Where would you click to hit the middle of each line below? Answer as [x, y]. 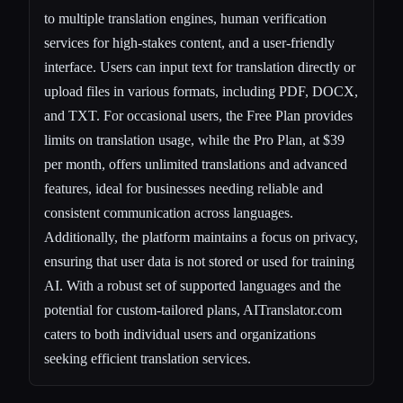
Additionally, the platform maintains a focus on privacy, [201, 237]
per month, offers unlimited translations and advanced [196, 165]
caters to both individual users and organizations [180, 335]
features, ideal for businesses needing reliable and [184, 189]
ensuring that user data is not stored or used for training [199, 262]
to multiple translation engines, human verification [185, 19]
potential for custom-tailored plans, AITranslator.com [193, 310]
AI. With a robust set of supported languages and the [193, 286]
